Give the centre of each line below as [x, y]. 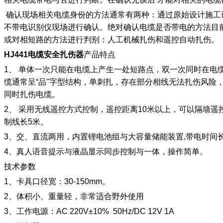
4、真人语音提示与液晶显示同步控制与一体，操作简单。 [106, 152]
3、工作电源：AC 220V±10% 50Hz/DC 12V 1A [89, 211]
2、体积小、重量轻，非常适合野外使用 [74, 196]
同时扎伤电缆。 [32, 94]
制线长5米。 [26, 122]
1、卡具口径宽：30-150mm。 [57, 181]
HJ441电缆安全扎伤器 [44, 55]
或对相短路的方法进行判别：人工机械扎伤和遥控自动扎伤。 [111, 40]
